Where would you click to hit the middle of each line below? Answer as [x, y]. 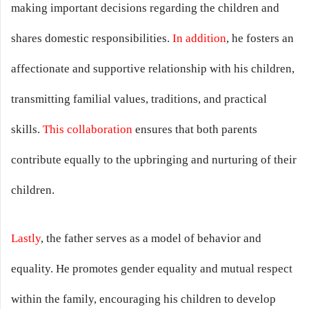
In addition [199, 39]
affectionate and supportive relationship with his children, [153, 69]
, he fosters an [260, 39]
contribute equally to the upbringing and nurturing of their [154, 160]
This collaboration [88, 130]
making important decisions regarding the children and [145, 8]
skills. [27, 130]
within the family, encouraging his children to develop [143, 299]
